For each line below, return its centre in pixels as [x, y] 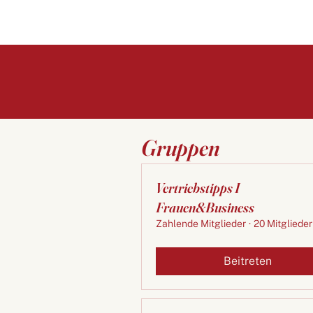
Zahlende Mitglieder [201, 224]
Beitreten [248, 261]
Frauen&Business [205, 208]
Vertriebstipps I [198, 188]
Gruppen [181, 148]
